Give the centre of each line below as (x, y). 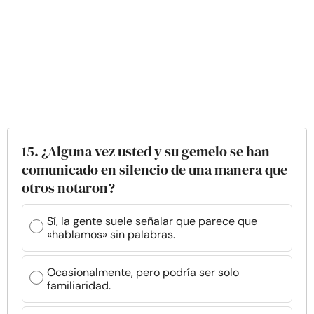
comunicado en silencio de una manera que (155, 170)
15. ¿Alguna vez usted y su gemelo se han (146, 151)
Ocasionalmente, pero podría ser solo (143, 272)
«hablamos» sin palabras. (111, 234)
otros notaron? (68, 188)
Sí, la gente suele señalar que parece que (152, 221)
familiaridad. (79, 286)
